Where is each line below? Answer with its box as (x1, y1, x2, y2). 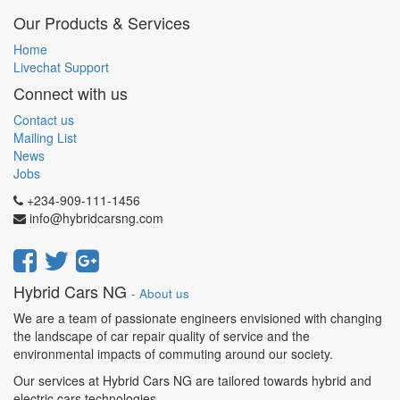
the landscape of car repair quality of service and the (13, 327, 310, 345)
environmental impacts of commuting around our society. (13, 345, 333, 362)
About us (139, 285, 189, 302)
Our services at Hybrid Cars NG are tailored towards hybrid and (13, 371, 371, 389)
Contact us (13, 111, 74, 129)
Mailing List (13, 129, 77, 146)
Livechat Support (13, 58, 109, 76)
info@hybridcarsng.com (29, 209, 163, 227)
